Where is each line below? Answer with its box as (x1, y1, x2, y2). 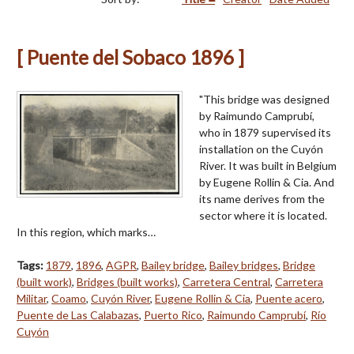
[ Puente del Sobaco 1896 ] (17, 45, 244, 69)
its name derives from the (199, 191, 325, 205)
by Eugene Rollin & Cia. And (199, 175, 334, 189)
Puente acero (255, 291, 322, 305)
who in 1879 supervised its (199, 125, 331, 139)
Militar (17, 291, 47, 305)
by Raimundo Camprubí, (199, 108, 314, 122)
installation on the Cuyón (199, 141, 323, 156)
